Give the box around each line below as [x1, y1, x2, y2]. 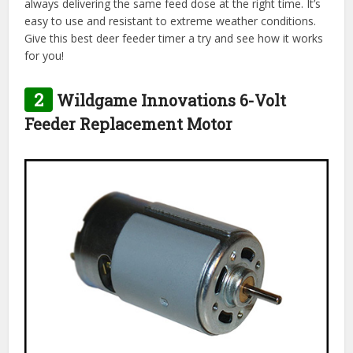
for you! [24, 48, 65, 64]
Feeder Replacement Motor [24, 113, 233, 135]
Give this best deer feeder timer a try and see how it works [24, 31, 324, 46]
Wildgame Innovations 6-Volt [53, 90, 287, 111]
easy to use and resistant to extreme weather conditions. [24, 13, 317, 29]
